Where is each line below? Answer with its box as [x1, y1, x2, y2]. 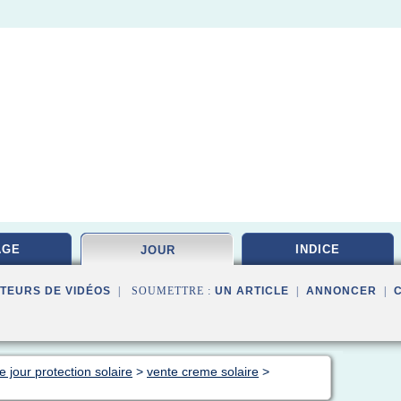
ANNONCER [306, 285, 377, 297]
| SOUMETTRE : [111, 285, 215, 297]
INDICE [295, 243, 340, 256]
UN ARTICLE [215, 285, 289, 297]
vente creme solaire [147, 364, 259, 379]
